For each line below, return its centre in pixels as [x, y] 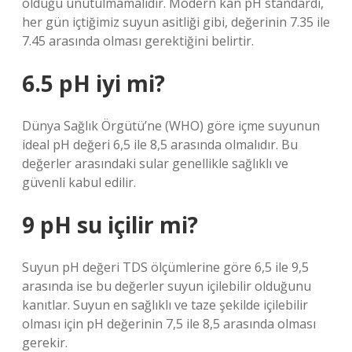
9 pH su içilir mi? [110, 225]
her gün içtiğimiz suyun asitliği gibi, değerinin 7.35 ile [176, 22]
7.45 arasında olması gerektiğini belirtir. [138, 41]
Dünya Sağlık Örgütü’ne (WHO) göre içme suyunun [171, 126]
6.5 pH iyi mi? [93, 83]
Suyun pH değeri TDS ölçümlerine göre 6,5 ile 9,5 [165, 267]
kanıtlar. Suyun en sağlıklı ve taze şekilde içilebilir [165, 305]
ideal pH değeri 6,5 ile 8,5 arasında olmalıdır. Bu [160, 145]
